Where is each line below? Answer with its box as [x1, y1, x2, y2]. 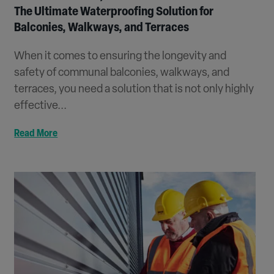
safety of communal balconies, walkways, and [14, 67, 230, 80]
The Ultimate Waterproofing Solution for [14, 6, 214, 19]
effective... [14, 100, 67, 113]
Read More [14, 129, 58, 139]
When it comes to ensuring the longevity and [14, 51, 227, 63]
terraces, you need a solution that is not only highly [14, 84, 254, 96]
